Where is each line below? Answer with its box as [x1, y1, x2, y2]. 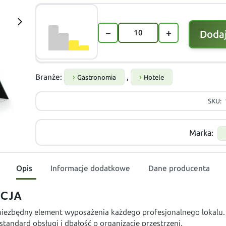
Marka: [189, 128, 216, 138]
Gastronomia [77, 74, 117, 81]
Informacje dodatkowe [50, 164, 130, 173]
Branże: [35, 73, 65, 82]
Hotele [144, 74, 164, 81]
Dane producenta [148, 164, 210, 173]
